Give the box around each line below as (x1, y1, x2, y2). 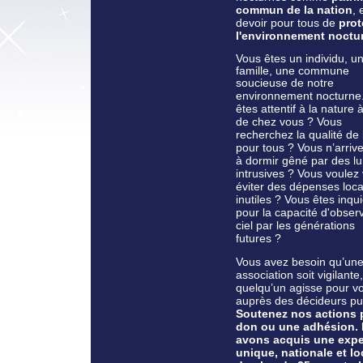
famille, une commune (236, 64, 349, 77)
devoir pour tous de (236, 15, 339, 29)
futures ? (236, 231, 284, 245)
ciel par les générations (236, 218, 355, 232)
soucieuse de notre (236, 76, 334, 89)
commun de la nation (236, 2, 352, 16)
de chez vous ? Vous (236, 114, 342, 128)
